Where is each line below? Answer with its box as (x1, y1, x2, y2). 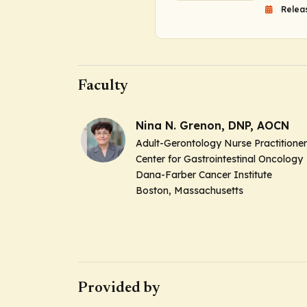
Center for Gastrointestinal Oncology (136, 152, 303, 165)
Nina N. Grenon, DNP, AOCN (136, 118, 289, 132)
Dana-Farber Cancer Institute (136, 168, 272, 181)
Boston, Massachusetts (136, 184, 243, 197)
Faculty (78, 78, 128, 94)
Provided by (78, 280, 160, 296)
